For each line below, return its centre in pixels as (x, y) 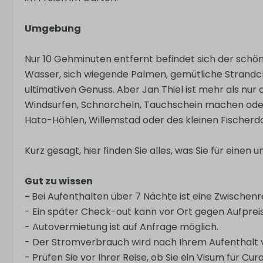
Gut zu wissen (59, 181)
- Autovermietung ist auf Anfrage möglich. (122, 227)
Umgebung (53, 29)
